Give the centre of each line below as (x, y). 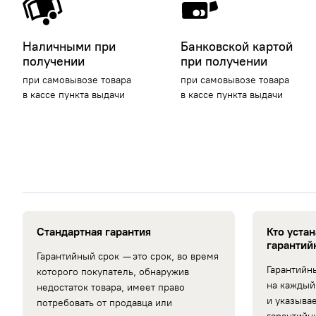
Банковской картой (237, 47)
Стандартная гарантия (94, 232)
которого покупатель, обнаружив (113, 272)
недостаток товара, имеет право (111, 288)
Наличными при (69, 47)
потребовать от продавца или (104, 303)
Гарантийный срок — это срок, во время (128, 257)
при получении (224, 62)
